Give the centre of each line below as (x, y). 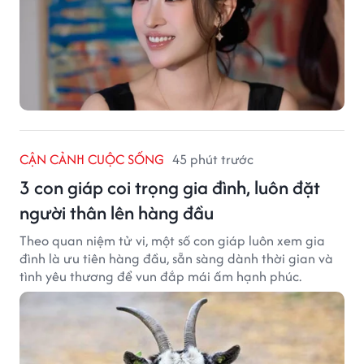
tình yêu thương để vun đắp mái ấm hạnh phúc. (160, 276)
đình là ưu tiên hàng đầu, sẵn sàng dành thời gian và (176, 258)
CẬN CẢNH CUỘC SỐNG (92, 159)
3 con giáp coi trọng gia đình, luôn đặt (170, 187)
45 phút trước (213, 159)
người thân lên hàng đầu (117, 212)
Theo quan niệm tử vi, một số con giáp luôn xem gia (172, 240)
